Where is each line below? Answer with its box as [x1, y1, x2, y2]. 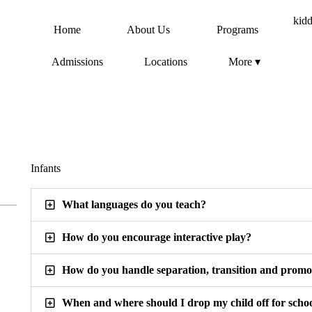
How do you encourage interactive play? [61, 231, 251, 244]
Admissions [51, 56, 103, 68]
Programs [216, 24, 258, 36]
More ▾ [228, 56, 261, 68]
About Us [127, 24, 171, 36]
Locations [143, 56, 187, 68]
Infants [30, 162, 61, 175]
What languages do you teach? [61, 198, 206, 211]
